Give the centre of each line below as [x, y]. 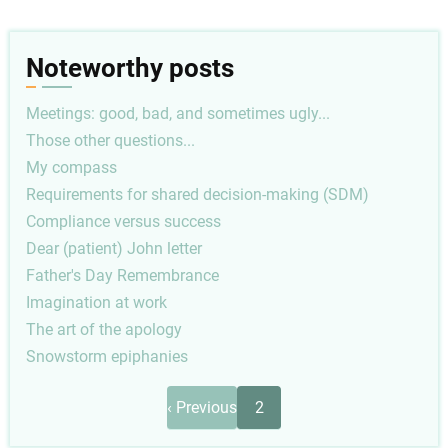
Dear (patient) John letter [114, 249]
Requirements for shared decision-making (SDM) [197, 195]
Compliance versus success [123, 222]
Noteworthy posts [130, 67]
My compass [71, 168]
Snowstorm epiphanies [107, 357]
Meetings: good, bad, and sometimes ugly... [178, 114]
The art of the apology [104, 330]
